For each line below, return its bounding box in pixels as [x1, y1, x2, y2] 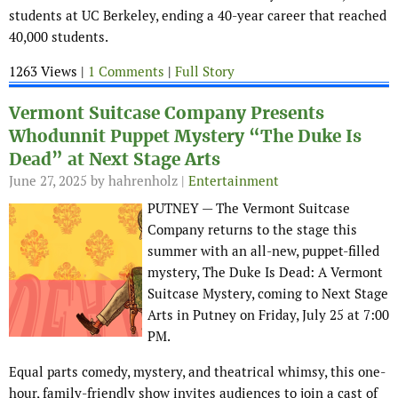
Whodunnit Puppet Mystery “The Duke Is [9, 125, 362, 148]
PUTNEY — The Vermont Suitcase [147, 200, 350, 218]
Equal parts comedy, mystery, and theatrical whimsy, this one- [9, 363, 386, 381]
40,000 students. [9, 28, 108, 46]
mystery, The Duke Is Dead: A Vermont [147, 264, 383, 282]
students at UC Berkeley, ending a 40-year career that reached [9, 7, 386, 25]
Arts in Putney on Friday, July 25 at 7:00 [147, 306, 389, 324]
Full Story [175, 63, 235, 81]
